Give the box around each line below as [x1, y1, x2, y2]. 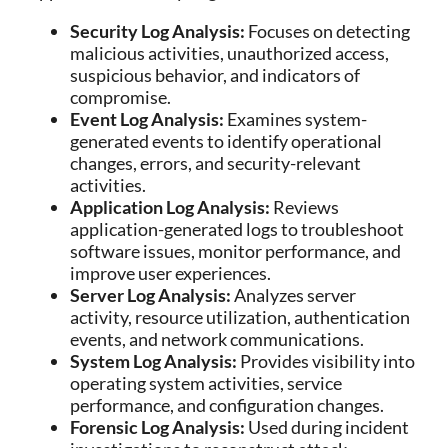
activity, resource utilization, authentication [70, 306, 410, 328]
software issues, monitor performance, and [70, 240, 401, 262]
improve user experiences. [70, 262, 271, 284]
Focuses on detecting [248, 20, 410, 42]
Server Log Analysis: [70, 284, 234, 306]
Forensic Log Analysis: [70, 416, 248, 438]
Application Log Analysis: [70, 196, 273, 218]
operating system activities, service [70, 372, 342, 394]
